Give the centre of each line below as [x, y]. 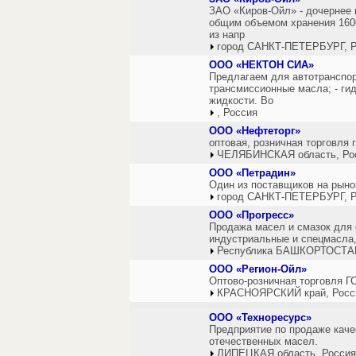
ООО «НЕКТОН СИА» [261, 65]
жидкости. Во [241, 101]
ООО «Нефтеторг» [255, 131]
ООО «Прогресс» [252, 215]
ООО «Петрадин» [252, 173]
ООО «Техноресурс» [260, 317]
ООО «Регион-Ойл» [258, 269]
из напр [227, 35]
